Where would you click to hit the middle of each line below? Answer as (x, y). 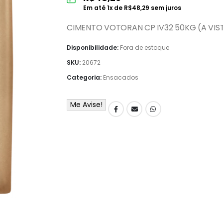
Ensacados (121, 78)
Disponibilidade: (93, 48)
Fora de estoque (145, 48)
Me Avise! (86, 105)
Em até (95, 7)
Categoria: (85, 78)
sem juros (165, 7)
